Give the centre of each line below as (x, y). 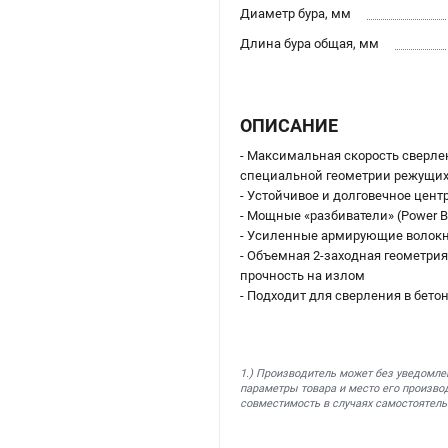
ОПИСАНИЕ (289, 126)
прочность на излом (302, 276)
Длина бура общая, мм (309, 44)
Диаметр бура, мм (295, 14)
